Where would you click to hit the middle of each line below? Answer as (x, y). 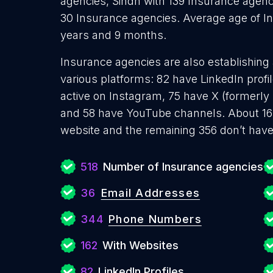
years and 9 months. (113, 35)
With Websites (140, 245)
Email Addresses (151, 193)
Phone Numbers (155, 219)
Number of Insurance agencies (183, 167)
